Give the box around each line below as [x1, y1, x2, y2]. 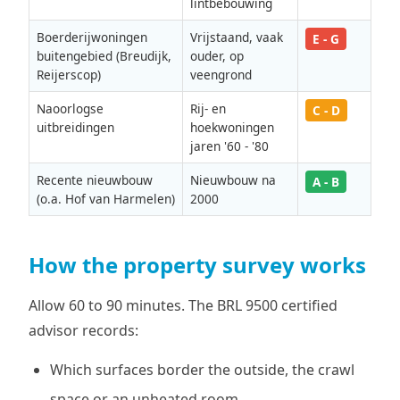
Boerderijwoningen [37, 29, 147, 46]
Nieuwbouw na [190, 171, 276, 188]
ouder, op [190, 47, 244, 64]
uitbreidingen [37, 119, 114, 136]
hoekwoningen [190, 119, 274, 136]
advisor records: [29, 321, 138, 340]
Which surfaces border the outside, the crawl [50, 360, 354, 379]
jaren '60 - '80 [190, 137, 269, 154]
